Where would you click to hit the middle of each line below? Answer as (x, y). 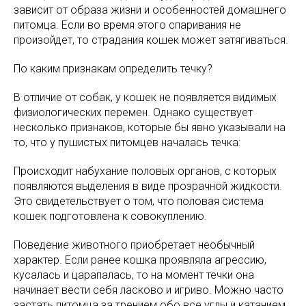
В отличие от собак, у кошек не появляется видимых (145, 97)
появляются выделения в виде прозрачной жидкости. (148, 186)
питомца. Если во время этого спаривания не (127, 25)
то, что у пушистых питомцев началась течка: (127, 142)
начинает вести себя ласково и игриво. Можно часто (149, 290)
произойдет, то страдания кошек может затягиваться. (151, 40)
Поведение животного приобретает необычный (134, 245)
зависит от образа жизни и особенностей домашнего (150, 10)
